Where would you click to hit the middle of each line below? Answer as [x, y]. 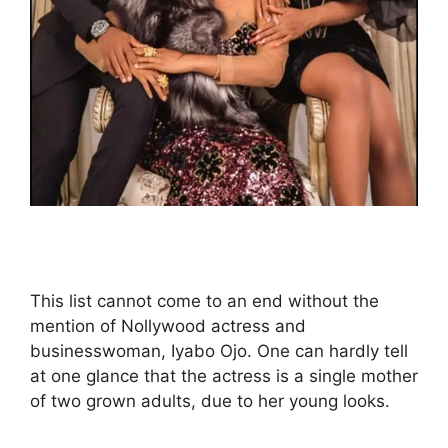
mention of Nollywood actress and [168, 326]
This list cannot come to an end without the [204, 301]
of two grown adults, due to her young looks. [210, 401]
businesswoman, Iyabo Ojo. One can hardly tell [219, 351]
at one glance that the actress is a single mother [224, 376]
